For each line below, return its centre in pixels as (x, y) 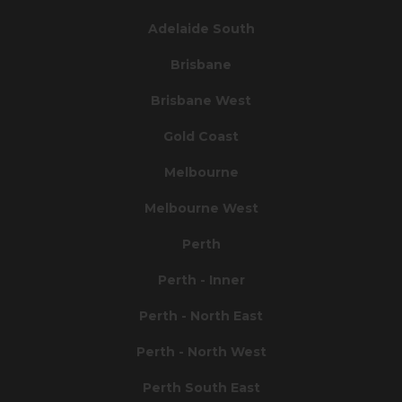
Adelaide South (201, 28)
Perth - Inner (201, 280)
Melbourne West (201, 208)
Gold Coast (201, 136)
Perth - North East (201, 315)
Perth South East (201, 387)
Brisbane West (201, 100)
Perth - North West (201, 351)
